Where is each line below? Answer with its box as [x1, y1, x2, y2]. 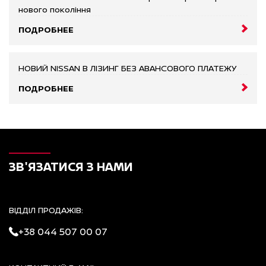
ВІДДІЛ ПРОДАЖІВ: [9, 204, 83, 216]
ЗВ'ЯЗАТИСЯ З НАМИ [9, 158, 133, 175]
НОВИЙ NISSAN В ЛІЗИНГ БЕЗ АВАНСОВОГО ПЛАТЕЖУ [18, 62, 236, 74]
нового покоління [18, 3, 91, 15]
